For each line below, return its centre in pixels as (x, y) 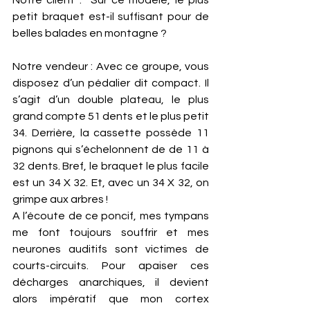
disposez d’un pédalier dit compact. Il (111, 83)
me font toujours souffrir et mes (111, 232)
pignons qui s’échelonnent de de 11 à (111, 149)
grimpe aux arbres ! (62, 199)
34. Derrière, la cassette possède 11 (111, 133)
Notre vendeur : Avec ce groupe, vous (111, 66)
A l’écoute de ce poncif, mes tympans (111, 216)
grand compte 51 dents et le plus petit (111, 116)
